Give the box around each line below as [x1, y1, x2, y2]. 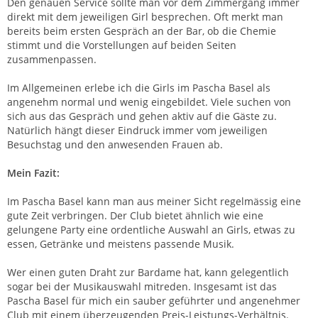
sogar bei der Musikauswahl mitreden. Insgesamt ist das [7, 279, 277, 293]
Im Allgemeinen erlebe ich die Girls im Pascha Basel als [7, 80, 270, 94]
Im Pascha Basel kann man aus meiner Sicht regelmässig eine [7, 194, 301, 208]
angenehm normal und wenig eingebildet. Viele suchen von [7, 94, 291, 109]
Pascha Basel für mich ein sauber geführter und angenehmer [7, 293, 300, 307]
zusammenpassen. [7, 52, 97, 66]
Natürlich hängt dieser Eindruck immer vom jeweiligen [7, 123, 268, 137]
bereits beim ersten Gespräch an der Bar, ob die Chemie [7, 23, 276, 38]
